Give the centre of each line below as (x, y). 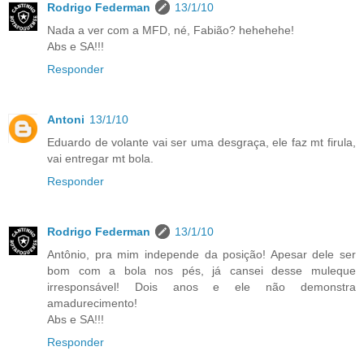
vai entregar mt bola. (100, 159)
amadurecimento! (92, 303)
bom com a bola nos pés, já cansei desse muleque (201, 271)
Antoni (66, 120)
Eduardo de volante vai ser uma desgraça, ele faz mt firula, (201, 143)
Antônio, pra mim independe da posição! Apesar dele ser (201, 255)
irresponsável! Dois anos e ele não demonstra (201, 287)
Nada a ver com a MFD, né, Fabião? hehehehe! (171, 30)
